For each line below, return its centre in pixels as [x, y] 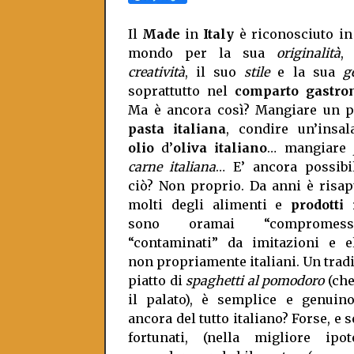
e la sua [306, 72]
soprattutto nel [181, 91]
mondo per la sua [202, 53]
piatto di [157, 281]
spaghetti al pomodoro [257, 281]
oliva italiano [220, 148]
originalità [309, 53]
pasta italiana [177, 129]
